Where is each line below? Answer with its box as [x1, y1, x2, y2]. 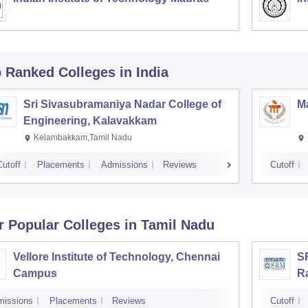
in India [119, 65, 168, 80]
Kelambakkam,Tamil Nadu [33, 133, 132, 142]
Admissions [100, 159, 148, 170]
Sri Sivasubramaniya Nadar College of [23, 98, 221, 110]
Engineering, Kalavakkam [23, 115, 157, 126]
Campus [12, 267, 57, 279]
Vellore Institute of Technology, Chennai [12, 251, 220, 263]
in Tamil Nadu [124, 217, 214, 232]
